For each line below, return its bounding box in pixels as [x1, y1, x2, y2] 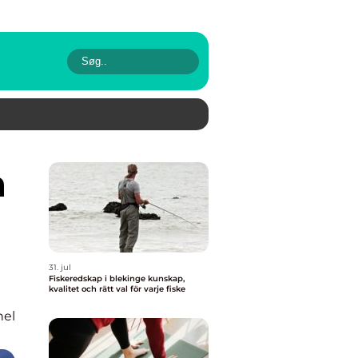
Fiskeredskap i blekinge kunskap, [49, 273, 148, 284]
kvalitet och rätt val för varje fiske [49, 284, 185, 294]
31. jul [49, 262, 71, 272]
